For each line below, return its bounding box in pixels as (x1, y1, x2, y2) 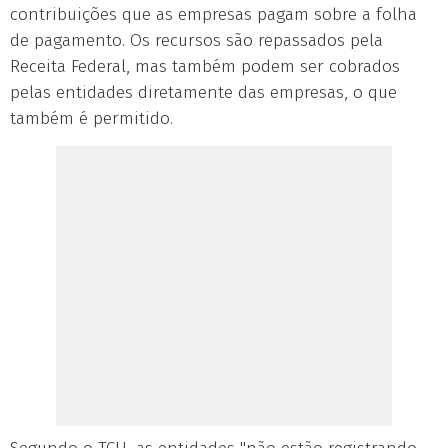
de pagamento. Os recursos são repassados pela (10, 30, 383, 51)
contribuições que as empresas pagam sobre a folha (10, 4, 417, 25)
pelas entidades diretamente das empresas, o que (10, 82, 397, 103)
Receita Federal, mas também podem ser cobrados (10, 56, 400, 77)
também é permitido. (10, 108, 173, 129)
